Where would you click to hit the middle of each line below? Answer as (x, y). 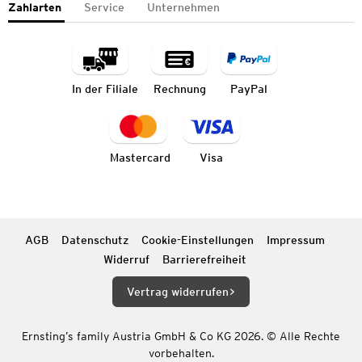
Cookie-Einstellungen (197, 240)
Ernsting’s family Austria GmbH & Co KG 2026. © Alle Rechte (181, 336)
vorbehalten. (181, 353)
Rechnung (179, 88)
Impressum (295, 240)
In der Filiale (105, 88)
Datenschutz (95, 240)
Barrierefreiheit (204, 259)
